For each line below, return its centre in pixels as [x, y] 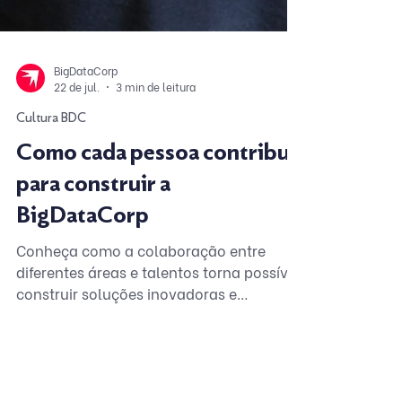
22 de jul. [77, 216]
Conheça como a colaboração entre [141, 379]
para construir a [93, 313]
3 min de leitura [156, 216]
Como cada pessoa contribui [156, 281]
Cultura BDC [51, 247]
